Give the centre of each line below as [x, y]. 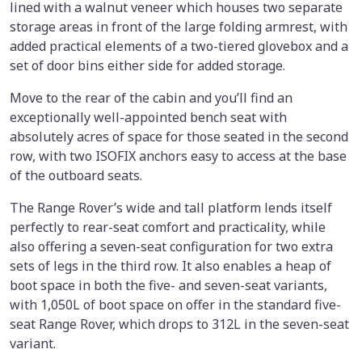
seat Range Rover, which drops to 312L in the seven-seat [179, 324]
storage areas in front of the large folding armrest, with [179, 26]
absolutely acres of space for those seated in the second [179, 136]
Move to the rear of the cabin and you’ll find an [151, 97]
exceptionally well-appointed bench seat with [148, 117]
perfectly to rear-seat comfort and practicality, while [168, 227]
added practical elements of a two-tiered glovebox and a [179, 46]
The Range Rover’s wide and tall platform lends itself [171, 207]
